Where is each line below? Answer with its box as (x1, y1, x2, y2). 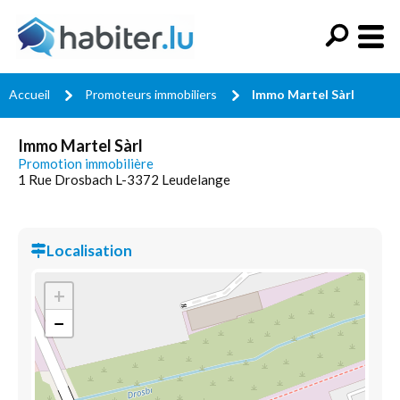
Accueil (9, 87, 50, 102)
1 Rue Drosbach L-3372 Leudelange (18, 171, 230, 187)
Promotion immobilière (18, 155, 154, 171)
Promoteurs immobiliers (85, 87, 217, 102)
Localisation (46, 241, 132, 260)
